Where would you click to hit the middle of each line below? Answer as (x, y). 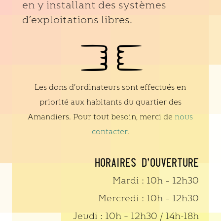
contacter (109, 132)
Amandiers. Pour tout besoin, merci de (101, 117)
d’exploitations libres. (77, 20)
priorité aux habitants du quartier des (110, 102)
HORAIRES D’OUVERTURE (147, 163)
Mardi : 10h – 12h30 (156, 181)
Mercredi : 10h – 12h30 (149, 198)
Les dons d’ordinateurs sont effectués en (110, 87)
